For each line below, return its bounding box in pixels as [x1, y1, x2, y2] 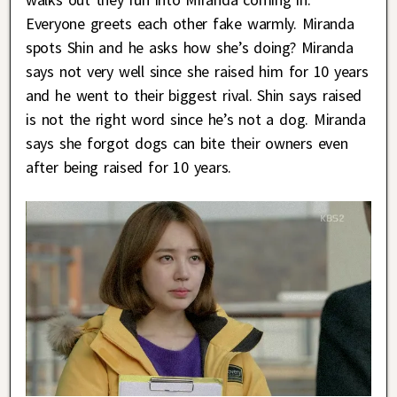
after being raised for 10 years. [26, 156, 231, 177]
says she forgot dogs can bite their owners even [26, 132, 348, 153]
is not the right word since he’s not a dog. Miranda [26, 108, 366, 129]
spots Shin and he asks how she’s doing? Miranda [26, 36, 354, 58]
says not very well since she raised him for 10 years [26, 60, 369, 82]
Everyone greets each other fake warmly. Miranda [26, 12, 354, 34]
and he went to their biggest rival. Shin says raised [26, 84, 362, 105]
